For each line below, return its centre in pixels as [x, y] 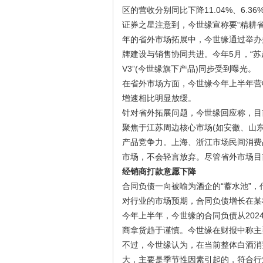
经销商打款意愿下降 [159, 171]
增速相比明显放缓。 [159, 98]
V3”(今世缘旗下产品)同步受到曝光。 [189, 69]
